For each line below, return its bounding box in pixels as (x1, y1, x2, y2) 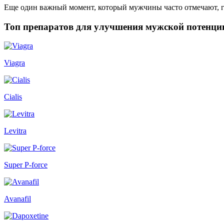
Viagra (4, 58, 25, 67)
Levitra (4, 126, 26, 135)
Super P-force (4, 160, 47, 169)
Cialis (4, 92, 22, 101)
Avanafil (4, 194, 31, 203)
